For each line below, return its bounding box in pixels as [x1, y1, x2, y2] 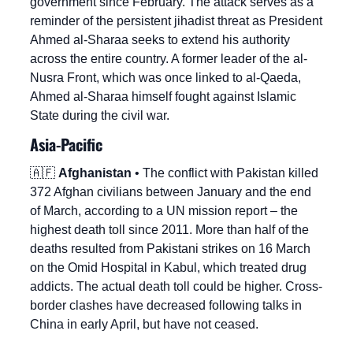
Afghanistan [58, 166, 132, 180]
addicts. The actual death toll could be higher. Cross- [30, 280, 322, 294]
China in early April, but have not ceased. [30, 318, 258, 332]
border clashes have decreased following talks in [30, 299, 302, 313]
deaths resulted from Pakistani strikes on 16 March [30, 242, 310, 256]
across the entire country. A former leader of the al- [30, 52, 307, 66]
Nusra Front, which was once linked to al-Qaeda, [30, 71, 301, 85]
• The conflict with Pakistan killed [132, 166, 318, 180]
